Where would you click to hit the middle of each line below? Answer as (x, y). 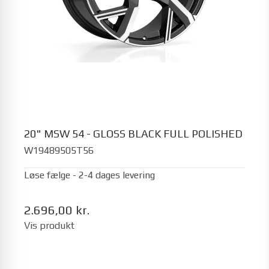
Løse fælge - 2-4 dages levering (89, 175)
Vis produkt (49, 225)
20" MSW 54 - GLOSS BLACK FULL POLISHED (133, 133)
